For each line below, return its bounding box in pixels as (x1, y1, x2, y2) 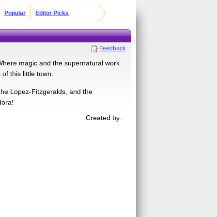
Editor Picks (35, 10, 69, 16)
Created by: (86, 113, 122, 122)
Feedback (99, 45, 125, 52)
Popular (4, 10, 26, 16)
